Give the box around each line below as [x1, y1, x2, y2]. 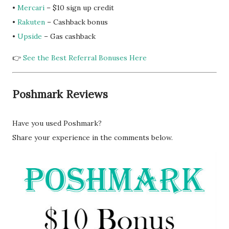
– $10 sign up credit [44, 3, 114, 13]
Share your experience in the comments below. [12, 133, 173, 143]
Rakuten [17, 17, 45, 27]
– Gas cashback [42, 32, 96, 41]
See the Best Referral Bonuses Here [23, 53, 147, 63]
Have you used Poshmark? [12, 119, 102, 128]
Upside [17, 32, 42, 41]
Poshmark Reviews [12, 87, 108, 102]
